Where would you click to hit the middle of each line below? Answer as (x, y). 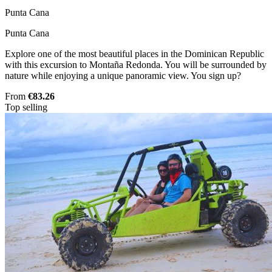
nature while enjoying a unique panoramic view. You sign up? (123, 76)
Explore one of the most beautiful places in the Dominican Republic (134, 54)
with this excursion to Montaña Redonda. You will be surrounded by (136, 65)
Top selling (26, 107)
